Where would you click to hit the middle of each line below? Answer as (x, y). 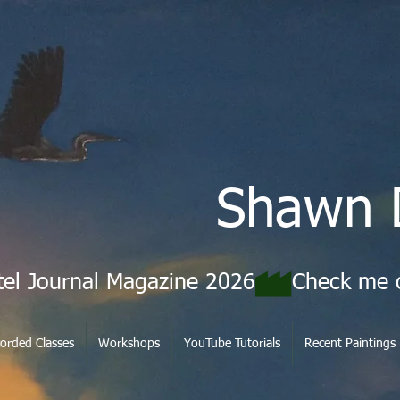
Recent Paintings (350, 344)
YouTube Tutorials (232, 344)
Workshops (129, 344)
